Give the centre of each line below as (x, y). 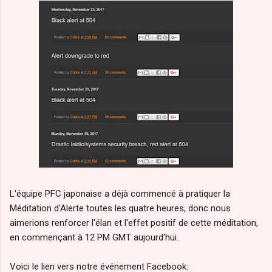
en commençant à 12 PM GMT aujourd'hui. (94, 237)
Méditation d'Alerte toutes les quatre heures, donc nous (120, 208)
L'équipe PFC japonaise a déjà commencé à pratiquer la (120, 193)
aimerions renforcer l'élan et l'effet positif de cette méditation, (134, 223)
